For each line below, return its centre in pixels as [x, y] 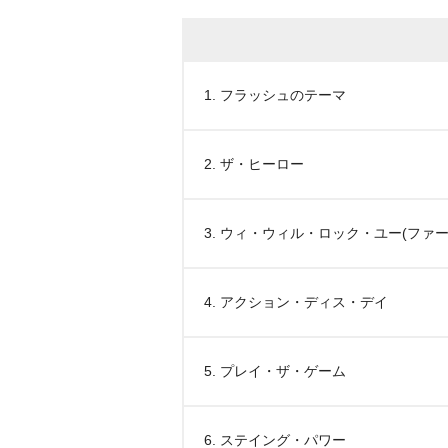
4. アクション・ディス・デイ [296, 302]
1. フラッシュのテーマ [275, 95]
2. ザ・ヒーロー [254, 164]
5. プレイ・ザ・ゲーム [275, 371]
